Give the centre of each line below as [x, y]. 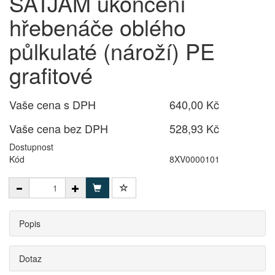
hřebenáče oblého [98, 27]
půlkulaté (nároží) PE [112, 51]
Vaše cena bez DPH [59, 128]
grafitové [51, 75]
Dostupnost [31, 147]
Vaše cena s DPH [52, 104]
